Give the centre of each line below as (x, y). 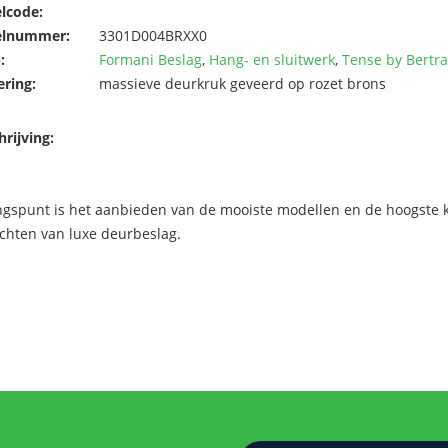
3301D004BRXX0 (153, 35)
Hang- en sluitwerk (272, 59)
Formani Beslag (150, 59)
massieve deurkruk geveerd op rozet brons (242, 83)
